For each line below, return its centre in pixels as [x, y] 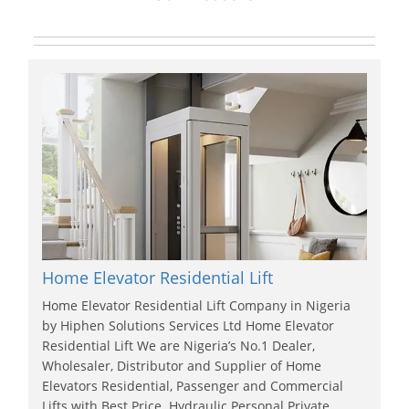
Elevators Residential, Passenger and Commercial [193, 385]
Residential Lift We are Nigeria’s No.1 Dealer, [179, 345]
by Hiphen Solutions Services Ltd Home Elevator [189, 325]
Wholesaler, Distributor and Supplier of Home [182, 365]
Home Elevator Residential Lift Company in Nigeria [197, 305]
